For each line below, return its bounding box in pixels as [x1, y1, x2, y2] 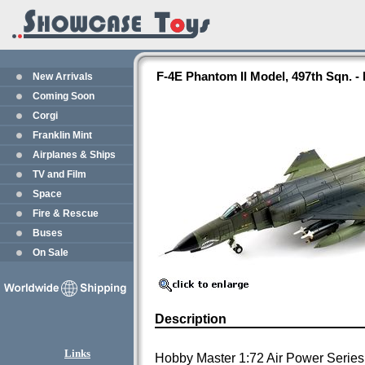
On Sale [33, 247, 68, 258]
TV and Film [33, 169, 86, 180]
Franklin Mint [33, 130, 92, 141]
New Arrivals [33, 71, 93, 82]
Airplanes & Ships [33, 149, 116, 161]
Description [155, 312, 226, 326]
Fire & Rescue [33, 208, 99, 219]
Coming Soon [33, 90, 95, 102]
